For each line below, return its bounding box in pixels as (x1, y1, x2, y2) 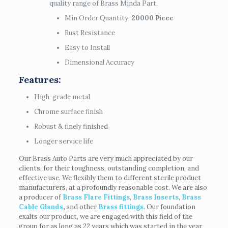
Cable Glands (18, 202, 63, 211)
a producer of (18, 192, 63, 202)
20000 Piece (131, 13, 174, 22)
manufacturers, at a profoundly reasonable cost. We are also (18, 183, 207, 192)
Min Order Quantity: (64, 13, 131, 22)
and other (64, 202, 98, 211)
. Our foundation (143, 202, 195, 211)
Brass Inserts (132, 192, 179, 202)
